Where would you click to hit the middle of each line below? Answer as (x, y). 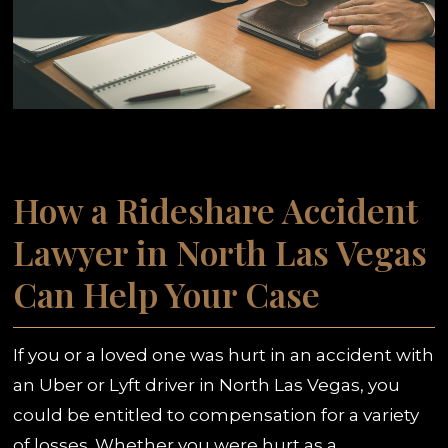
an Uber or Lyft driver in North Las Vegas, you (207, 384)
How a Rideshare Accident (216, 209)
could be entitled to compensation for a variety (216, 414)
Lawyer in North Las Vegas (220, 251)
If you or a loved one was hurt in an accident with (224, 354)
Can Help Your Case (167, 293)
